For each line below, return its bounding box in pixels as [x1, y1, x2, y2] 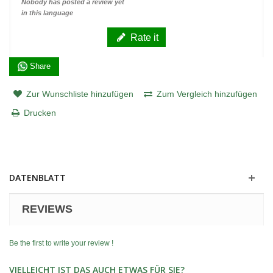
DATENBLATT [9, 171, 66, 183]
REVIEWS [22, 202, 73, 215]
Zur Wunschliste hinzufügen [26, 88, 133, 99]
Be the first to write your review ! [9, 238, 113, 247]
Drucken [24, 107, 56, 118]
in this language [21, 9, 73, 16]
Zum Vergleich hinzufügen [157, 88, 258, 99]
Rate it [128, 31, 159, 43]
